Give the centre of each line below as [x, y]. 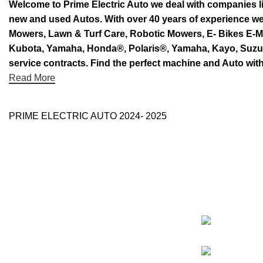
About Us [26, 247]
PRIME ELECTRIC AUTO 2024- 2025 [88, 116]
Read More [32, 78]
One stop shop [36, 231]
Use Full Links [35, 183]
